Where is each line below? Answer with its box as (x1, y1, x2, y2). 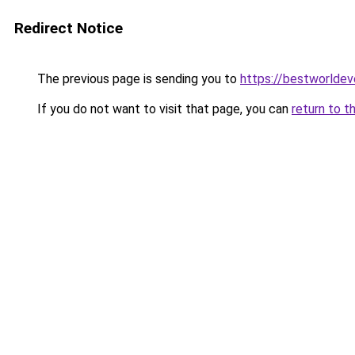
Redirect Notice (14, 19, 123, 37)
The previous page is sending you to (34, 71, 240, 86)
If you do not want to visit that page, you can (34, 101, 292, 116)
